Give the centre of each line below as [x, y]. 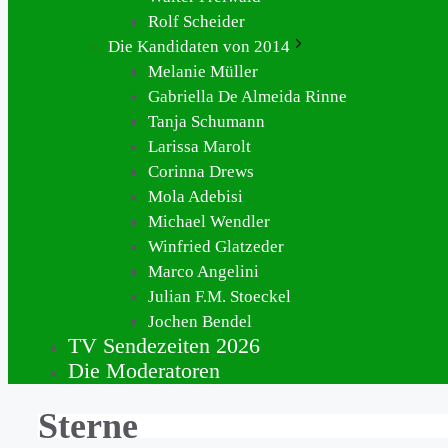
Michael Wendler [209, 221]
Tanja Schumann [206, 121]
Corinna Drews [201, 171]
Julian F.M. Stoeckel [219, 296]
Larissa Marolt [199, 146]
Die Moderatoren [144, 370]
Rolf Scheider [196, 21]
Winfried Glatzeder [216, 246]
